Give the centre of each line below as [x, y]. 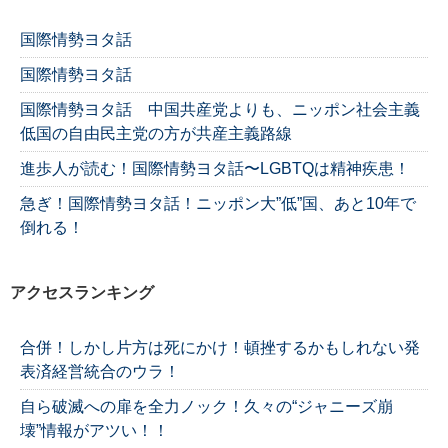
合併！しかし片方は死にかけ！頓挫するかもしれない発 [220, 348]
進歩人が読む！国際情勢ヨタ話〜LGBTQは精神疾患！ [215, 168]
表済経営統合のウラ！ [100, 372]
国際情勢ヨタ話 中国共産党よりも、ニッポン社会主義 [220, 109]
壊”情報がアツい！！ [94, 431]
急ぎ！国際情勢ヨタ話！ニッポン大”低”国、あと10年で [218, 203]
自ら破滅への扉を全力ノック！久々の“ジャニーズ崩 [206, 407]
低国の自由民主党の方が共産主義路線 [156, 133]
